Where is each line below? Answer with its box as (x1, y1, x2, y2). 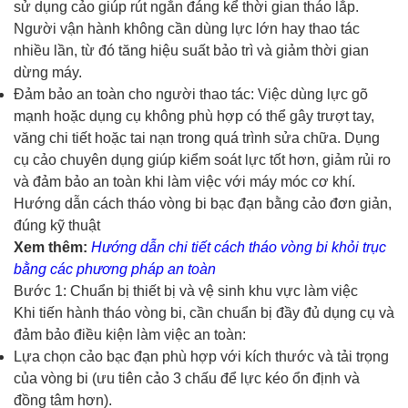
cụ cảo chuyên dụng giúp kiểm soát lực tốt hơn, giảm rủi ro (14, 151, 391, 168)
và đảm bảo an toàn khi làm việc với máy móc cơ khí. (14, 173, 355, 189)
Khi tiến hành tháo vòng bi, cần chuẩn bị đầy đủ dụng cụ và (14, 304, 394, 321)
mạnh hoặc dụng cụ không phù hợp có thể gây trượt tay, (14, 107, 374, 124)
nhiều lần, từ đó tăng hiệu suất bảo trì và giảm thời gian (14, 42, 369, 58)
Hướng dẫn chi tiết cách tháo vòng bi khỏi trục (91, 239, 386, 255)
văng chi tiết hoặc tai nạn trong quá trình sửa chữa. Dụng (14, 129, 380, 146)
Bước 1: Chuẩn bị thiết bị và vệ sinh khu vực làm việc (14, 282, 358, 299)
